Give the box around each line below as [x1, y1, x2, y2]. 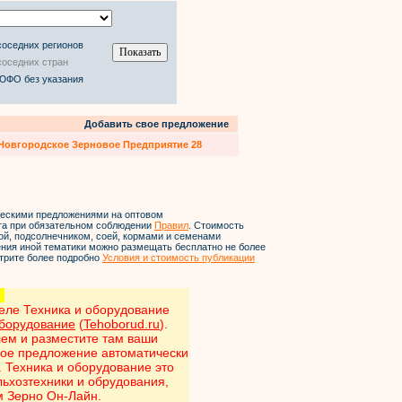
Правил [154, 220, 188, 231]
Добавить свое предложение [84, 118, 229, 129]
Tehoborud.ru [83, 317, 160, 331]
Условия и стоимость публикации [102, 252, 255, 263]
